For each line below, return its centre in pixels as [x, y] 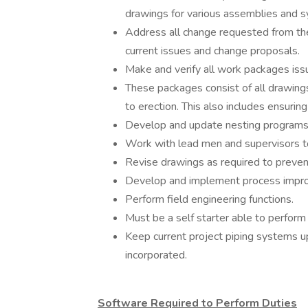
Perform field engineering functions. [209, 199]
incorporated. [156, 255]
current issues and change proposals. [212, 51]
